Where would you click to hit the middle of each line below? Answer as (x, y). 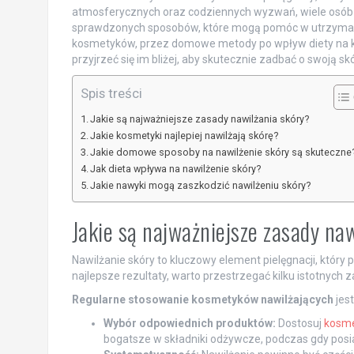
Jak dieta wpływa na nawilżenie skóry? (176, 169)
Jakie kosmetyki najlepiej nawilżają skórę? (185, 136)
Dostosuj (299, 324)
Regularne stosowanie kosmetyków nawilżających (202, 300)
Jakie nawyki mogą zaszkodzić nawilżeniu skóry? (201, 186)
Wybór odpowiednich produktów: (189, 324)
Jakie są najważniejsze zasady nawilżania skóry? (200, 119)
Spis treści (111, 94)
